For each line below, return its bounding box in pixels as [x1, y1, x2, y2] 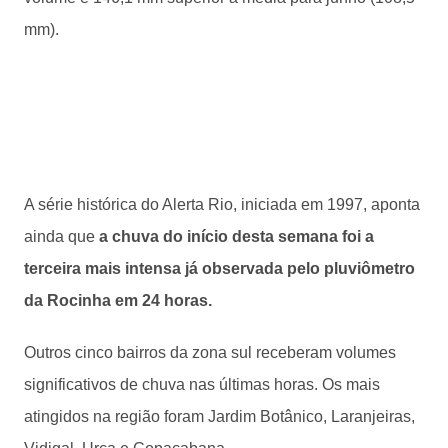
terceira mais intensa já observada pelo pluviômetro [24, 259, 415, 277]
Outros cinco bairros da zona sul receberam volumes [24, 343, 396, 361]
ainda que [24, 227, 99, 245]
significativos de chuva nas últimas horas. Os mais [24, 375, 380, 393]
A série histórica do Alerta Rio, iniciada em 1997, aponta [24, 195, 420, 213]
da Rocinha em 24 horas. [24, 291, 212, 309]
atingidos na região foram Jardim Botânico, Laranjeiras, [24, 407, 415, 425]
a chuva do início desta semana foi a [99, 227, 374, 245]
